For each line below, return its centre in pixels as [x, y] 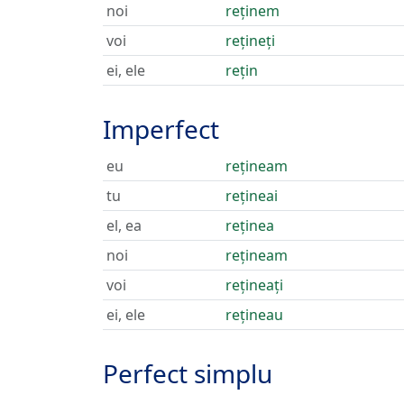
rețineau [254, 315]
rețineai [252, 196]
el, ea [124, 225]
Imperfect [161, 129]
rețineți [250, 41]
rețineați [254, 285]
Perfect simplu [188, 373]
